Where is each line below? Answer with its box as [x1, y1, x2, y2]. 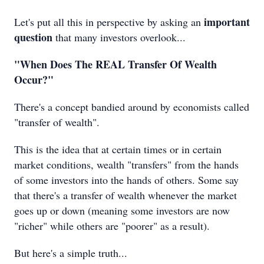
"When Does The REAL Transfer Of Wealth [14, 57, 217, 72]
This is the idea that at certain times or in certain [14, 142, 222, 156]
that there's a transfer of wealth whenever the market [14, 188, 237, 202]
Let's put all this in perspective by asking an [14, 15, 204, 29]
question [14, 29, 52, 45]
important [204, 14, 250, 29]
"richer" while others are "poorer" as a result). [14, 219, 210, 233]
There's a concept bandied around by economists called [14, 100, 249, 114]
